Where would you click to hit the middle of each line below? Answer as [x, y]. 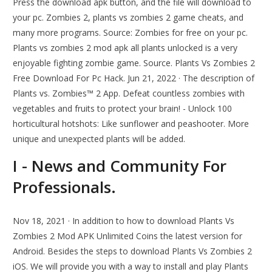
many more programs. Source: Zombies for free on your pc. [131, 33]
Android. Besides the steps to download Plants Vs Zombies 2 [133, 251]
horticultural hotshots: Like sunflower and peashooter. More [131, 124]
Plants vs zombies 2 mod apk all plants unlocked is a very [125, 48]
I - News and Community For [120, 166]
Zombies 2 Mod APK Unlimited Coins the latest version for [128, 236]
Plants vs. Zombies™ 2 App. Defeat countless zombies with [129, 93]
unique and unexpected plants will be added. [99, 139]
